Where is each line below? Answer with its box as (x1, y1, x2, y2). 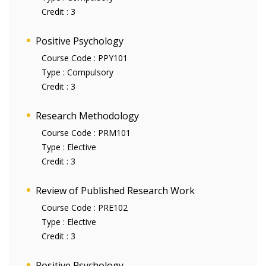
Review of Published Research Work (36, 184, 195, 197)
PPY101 (98, 52, 128, 64)
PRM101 (98, 127, 131, 138)
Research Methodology (36, 109, 139, 122)
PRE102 (98, 202, 128, 213)
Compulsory (65, 66, 113, 78)
